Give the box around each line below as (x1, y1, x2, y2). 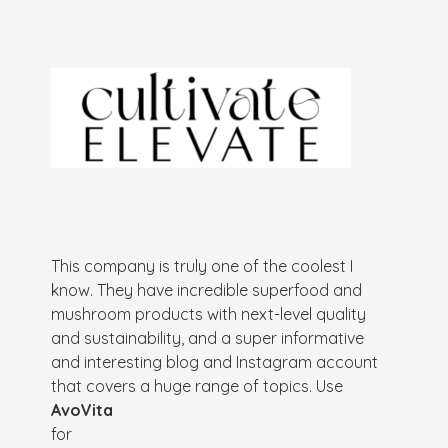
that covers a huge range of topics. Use (51, 375, 344, 396)
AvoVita (51, 399, 114, 420)
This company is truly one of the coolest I (51, 255, 354, 276)
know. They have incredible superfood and (51, 279, 363, 300)
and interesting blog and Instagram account (51, 351, 379, 372)
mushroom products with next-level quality (51, 303, 367, 324)
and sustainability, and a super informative (51, 327, 365, 348)
